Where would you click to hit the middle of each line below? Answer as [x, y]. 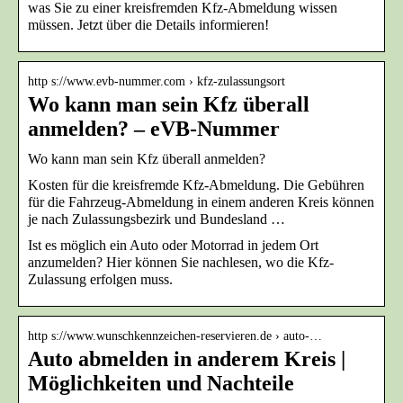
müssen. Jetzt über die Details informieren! [148, 25]
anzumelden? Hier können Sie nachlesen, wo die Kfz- [181, 263]
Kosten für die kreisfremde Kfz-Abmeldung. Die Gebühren [196, 185]
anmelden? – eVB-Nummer [154, 129]
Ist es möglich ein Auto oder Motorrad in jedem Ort [173, 246]
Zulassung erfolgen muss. [100, 280]
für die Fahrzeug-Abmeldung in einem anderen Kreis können [201, 202]
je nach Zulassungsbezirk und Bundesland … [157, 219]
